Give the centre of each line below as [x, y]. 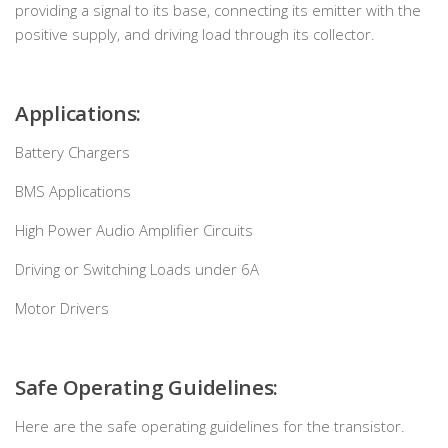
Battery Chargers [72, 152]
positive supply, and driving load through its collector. [195, 34]
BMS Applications [73, 191]
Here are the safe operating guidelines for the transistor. [210, 426]
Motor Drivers [62, 308]
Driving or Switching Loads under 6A [137, 269]
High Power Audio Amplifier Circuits [134, 230]
